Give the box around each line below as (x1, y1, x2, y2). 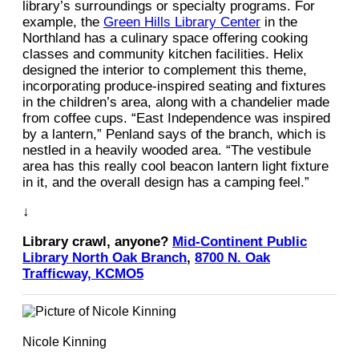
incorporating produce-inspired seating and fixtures (22, 79, 326, 95)
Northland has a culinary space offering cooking (22, 30, 308, 46)
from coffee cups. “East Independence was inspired (22, 111, 330, 127)
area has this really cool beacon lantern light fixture (22, 159, 329, 175)
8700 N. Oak (195, 250, 270, 266)
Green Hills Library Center (103, 14, 260, 30)
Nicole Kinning (22, 335, 107, 349)
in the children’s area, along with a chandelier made (22, 95, 329, 111)
